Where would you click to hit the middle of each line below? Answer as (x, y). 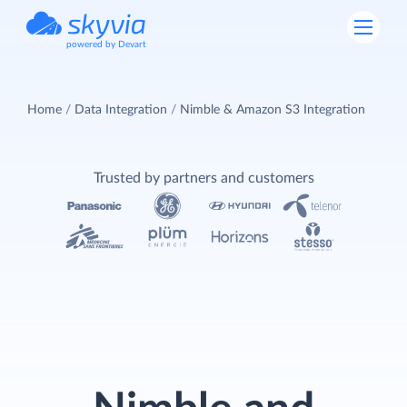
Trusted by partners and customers (203, 178)
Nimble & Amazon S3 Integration (273, 109)
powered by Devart (106, 45)
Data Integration (121, 109)
